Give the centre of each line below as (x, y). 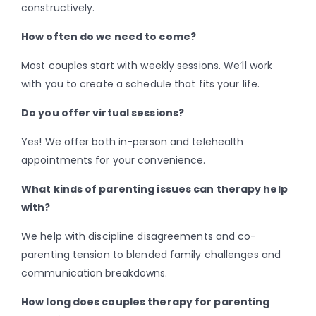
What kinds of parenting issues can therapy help (154, 189)
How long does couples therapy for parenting (146, 302)
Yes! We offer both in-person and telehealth (133, 142)
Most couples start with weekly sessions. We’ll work (147, 66)
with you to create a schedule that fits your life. (141, 84)
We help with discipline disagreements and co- (139, 237)
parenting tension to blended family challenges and (151, 255)
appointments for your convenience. (114, 160)
